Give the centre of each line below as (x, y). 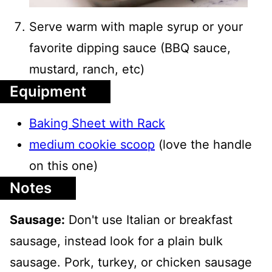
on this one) (63, 166)
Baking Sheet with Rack (97, 124)
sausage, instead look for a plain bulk (116, 241)
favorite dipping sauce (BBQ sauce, (130, 48)
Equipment (48, 92)
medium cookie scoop (92, 145)
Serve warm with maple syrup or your (136, 27)
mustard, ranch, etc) (87, 70)
